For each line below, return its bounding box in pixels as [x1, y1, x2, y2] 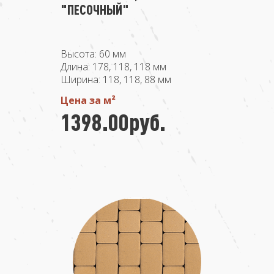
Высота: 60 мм [61, 47, 126, 61]
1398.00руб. [61, 108, 166, 136]
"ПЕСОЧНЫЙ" [61, 1, 129, 18]
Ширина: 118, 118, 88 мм [61, 73, 171, 86]
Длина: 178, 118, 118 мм [61, 60, 166, 73]
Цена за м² [61, 94, 116, 107]
